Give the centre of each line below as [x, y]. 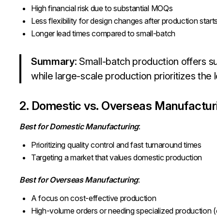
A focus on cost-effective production [94, 198]
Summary [53, 62]
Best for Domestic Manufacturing [79, 126]
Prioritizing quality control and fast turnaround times [116, 145]
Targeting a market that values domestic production [116, 157]
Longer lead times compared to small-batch [103, 33]
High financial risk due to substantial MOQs [102, 8]
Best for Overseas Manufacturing [79, 180]
